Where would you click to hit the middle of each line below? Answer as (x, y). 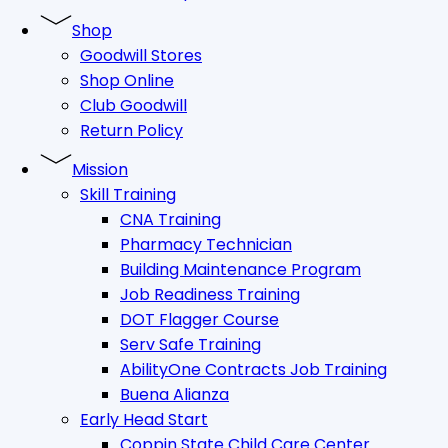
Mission (100, 169)
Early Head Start (144, 419)
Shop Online (127, 80)
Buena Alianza (174, 394)
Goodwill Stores (141, 55)
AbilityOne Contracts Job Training (253, 369)
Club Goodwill (133, 105)
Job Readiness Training (210, 294)
